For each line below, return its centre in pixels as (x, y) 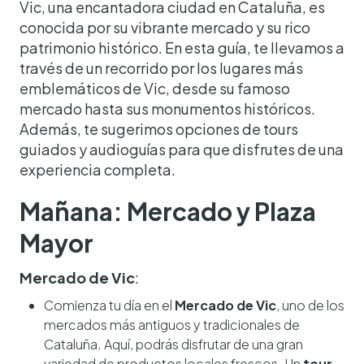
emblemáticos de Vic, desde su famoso (155, 89)
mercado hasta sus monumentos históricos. (167, 109)
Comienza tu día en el (109, 305)
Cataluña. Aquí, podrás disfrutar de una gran (173, 344)
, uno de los (310, 305)
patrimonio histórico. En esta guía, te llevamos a (182, 48)
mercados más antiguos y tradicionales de (172, 325)
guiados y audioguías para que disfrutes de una (182, 149)
